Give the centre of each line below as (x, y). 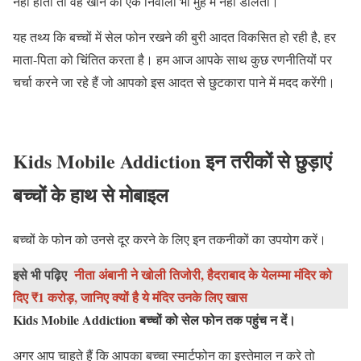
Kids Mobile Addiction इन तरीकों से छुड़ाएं (172, 161)
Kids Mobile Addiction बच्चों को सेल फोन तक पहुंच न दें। (154, 320)
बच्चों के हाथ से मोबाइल (91, 195)
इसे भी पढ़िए (40, 275)
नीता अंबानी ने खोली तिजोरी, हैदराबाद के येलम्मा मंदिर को (203, 275)
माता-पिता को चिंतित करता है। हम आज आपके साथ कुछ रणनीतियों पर (172, 59)
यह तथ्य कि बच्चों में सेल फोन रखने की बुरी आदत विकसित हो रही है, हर (174, 36)
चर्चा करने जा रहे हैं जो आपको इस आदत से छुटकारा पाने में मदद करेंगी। (174, 81)
